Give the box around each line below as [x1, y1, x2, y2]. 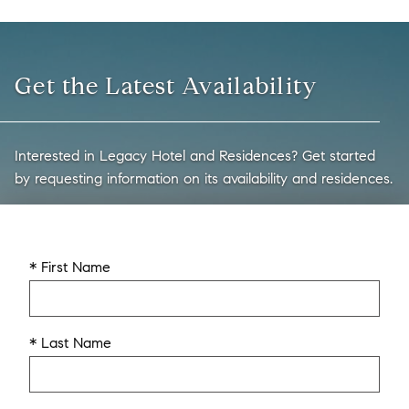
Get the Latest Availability [15, 71, 319, 100]
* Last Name [29, 334, 111, 351]
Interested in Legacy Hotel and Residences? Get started [15, 147, 375, 164]
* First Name [29, 258, 110, 276]
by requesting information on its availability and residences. [15, 170, 393, 187]
